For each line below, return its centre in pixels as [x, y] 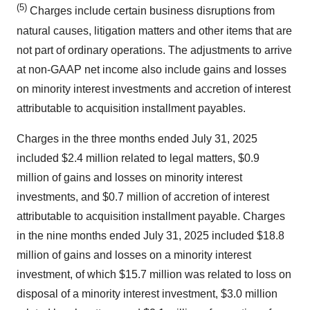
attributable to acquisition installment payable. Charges [151, 216]
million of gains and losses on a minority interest [134, 255]
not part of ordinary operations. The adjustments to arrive [154, 50]
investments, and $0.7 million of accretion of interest [143, 197]
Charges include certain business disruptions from [151, 11]
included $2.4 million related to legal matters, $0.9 [138, 158]
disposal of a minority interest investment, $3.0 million [147, 293]
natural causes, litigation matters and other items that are [154, 30]
